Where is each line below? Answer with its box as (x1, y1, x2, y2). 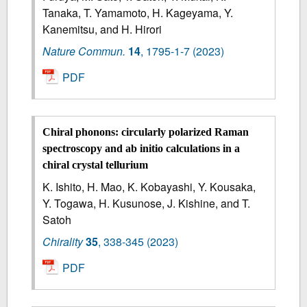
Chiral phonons (42, 126, 116, 138)
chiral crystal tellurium (42, 159, 149, 171)
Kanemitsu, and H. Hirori (42, 21, 162, 37)
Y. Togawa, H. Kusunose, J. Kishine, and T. (42, 195, 251, 212)
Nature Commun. (42, 42, 126, 59)
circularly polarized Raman (119, 126, 249, 138)
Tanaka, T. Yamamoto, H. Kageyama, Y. (42, 4, 234, 21)
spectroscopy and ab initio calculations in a (42, 143, 241, 155)
